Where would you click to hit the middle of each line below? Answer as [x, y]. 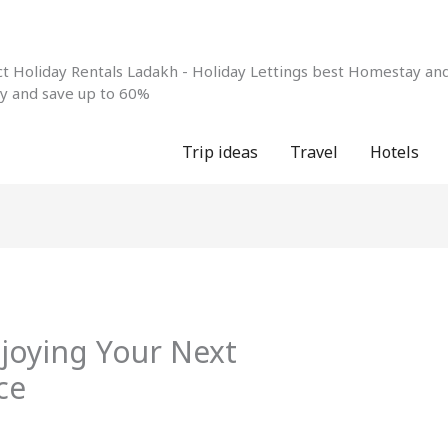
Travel [314, 152]
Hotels [394, 152]
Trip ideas [220, 152]
